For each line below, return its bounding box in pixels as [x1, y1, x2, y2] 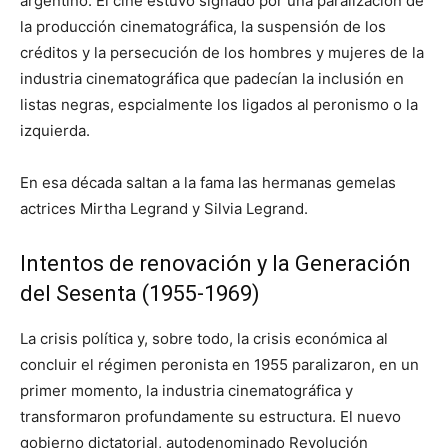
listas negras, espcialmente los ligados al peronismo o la [20, 94, 418, 114]
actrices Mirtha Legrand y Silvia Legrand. [20, 198, 308, 218]
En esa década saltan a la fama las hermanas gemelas [20, 172, 396, 192]
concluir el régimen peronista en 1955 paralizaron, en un [20, 354, 419, 374]
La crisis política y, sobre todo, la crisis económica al [20, 328, 388, 348]
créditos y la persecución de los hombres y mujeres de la [20, 42, 424, 62]
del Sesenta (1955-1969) [20, 280, 260, 306]
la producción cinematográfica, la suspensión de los [20, 16, 386, 36]
